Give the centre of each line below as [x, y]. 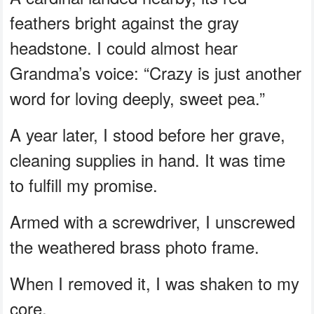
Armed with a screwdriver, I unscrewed [153, 221]
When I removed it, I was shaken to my [155, 282]
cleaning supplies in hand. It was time [148, 159]
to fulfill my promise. [84, 184]
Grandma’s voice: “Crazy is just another [156, 72]
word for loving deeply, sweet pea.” [138, 97]
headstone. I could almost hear [124, 47]
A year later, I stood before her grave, [148, 134]
